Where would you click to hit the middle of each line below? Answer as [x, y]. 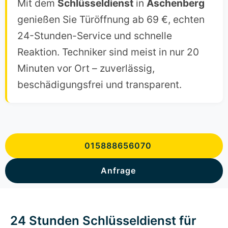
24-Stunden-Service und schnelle [95, 36]
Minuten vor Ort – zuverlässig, [86, 68]
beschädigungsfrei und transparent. [99, 85]
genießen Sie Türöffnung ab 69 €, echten [111, 20]
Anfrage [118, 171]
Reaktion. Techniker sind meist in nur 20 [108, 52]
